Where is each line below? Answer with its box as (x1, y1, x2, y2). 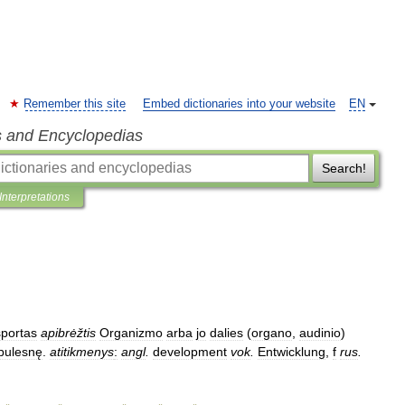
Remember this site (24, 98, 126, 110)
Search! (321, 161, 366, 175)
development (153, 344, 227, 359)
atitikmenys (50, 344, 114, 359)
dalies (210, 325, 243, 340)
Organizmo (99, 325, 163, 340)
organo (251, 325, 292, 340)
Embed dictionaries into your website (143, 98, 335, 110)
